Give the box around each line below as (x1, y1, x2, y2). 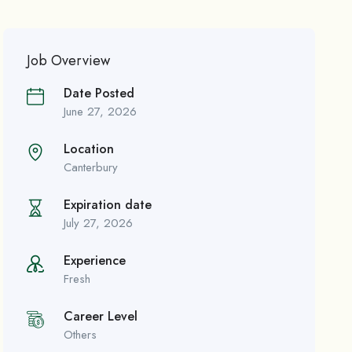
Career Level (64, 307, 138, 326)
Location (64, 140, 115, 159)
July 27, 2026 (64, 214, 134, 233)
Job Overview (27, 50, 111, 71)
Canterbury (64, 159, 119, 177)
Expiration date (64, 196, 152, 214)
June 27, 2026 (64, 103, 137, 121)
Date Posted (64, 84, 135, 103)
